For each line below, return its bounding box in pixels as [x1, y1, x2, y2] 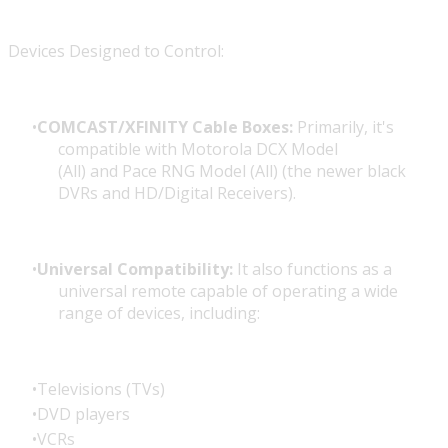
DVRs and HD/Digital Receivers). [58, 182, 296, 205]
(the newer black [278, 160, 406, 183]
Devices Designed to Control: [8, 40, 224, 63]
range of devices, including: [58, 302, 260, 325]
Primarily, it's [293, 116, 394, 139]
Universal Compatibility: [37, 258, 233, 281]
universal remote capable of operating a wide [58, 280, 398, 303]
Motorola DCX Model [181, 138, 338, 161]
